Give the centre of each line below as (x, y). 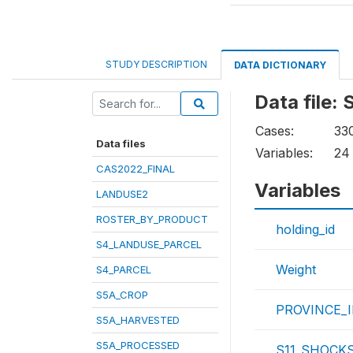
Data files (121, 143)
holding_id (305, 229)
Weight (296, 269)
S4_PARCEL (124, 269)
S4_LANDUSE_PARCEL (149, 244)
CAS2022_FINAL (136, 169)
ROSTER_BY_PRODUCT (152, 219)
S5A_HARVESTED (138, 320)
